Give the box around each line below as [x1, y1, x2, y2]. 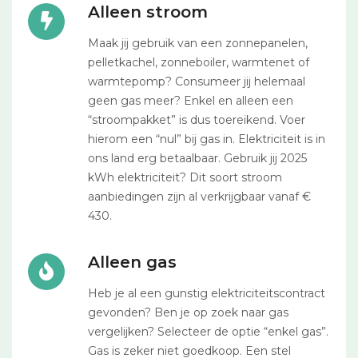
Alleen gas [88, 253, 177, 272]
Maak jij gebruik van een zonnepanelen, [88, 36, 308, 50]
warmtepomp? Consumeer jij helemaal [88, 74, 305, 89]
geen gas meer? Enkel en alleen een [88, 93, 293, 108]
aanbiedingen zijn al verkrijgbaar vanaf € [88, 189, 311, 204]
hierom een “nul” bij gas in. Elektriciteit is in [88, 132, 325, 146]
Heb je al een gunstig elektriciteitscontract [88, 286, 325, 300]
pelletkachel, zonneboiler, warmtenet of [88, 55, 309, 70]
